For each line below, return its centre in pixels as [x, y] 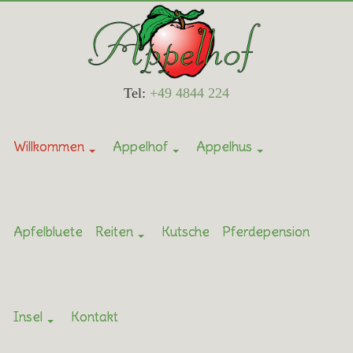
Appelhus [224, 147]
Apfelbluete [48, 232]
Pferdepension [266, 232]
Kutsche [185, 232]
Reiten [114, 232]
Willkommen [48, 147]
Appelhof [140, 147]
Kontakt [94, 317]
